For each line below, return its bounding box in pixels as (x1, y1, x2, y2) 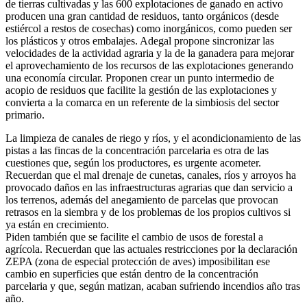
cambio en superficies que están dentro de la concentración (5, 267, 258, 280)
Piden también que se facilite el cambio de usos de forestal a (5, 230, 263, 243)
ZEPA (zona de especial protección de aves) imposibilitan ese (5, 255, 270, 267)
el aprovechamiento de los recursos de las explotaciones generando (5, 59, 293, 71)
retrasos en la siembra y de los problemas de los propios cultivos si (5, 206, 291, 218)
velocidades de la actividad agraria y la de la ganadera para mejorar (5, 47, 294, 59)
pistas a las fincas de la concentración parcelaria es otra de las (5, 144, 269, 156)
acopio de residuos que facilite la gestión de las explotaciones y (5, 84, 277, 96)
